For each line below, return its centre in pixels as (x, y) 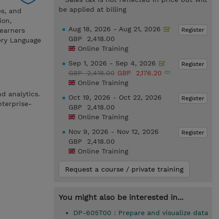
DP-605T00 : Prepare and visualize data (141, 213)
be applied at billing (92, 9)
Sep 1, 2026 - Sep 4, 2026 (113, 63)
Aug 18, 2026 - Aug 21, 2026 (116, 29)
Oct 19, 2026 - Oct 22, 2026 (115, 97)
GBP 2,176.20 (141, 73)
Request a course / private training (124, 169)
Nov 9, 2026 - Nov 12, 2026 (113, 131)
